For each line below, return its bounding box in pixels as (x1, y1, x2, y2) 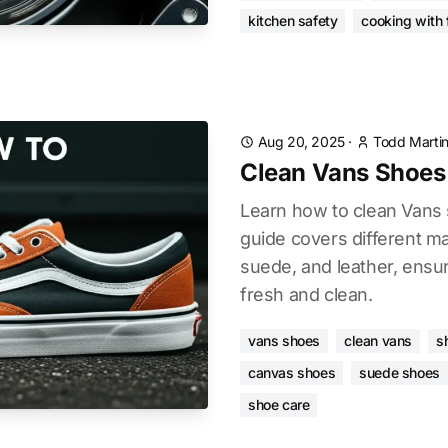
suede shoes (359, 364, 440, 381)
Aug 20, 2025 (257, 133, 345, 150)
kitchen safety (248, 12, 338, 29)
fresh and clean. (240, 284, 373, 305)
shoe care (248, 396, 310, 413)
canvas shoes (248, 364, 336, 381)
